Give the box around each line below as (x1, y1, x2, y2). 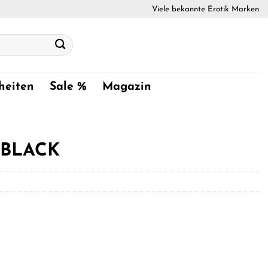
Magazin (102, 81, 152, 93)
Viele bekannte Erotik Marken (152, 5, 259, 13)
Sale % (50, 81, 87, 93)
